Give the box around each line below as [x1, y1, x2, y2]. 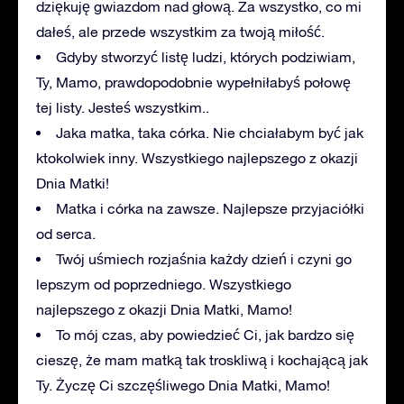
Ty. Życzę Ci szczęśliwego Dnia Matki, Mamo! [36, 376, 330, 393]
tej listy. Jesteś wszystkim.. [36, 98, 209, 115]
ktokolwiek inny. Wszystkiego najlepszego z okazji [36, 149, 358, 166]
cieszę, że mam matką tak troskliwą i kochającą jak [36, 351, 368, 368]
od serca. [36, 225, 96, 242]
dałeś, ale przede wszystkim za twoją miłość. [36, 23, 325, 40]
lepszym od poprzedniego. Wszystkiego [36, 275, 291, 292]
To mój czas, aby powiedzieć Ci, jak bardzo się [56, 326, 354, 343]
